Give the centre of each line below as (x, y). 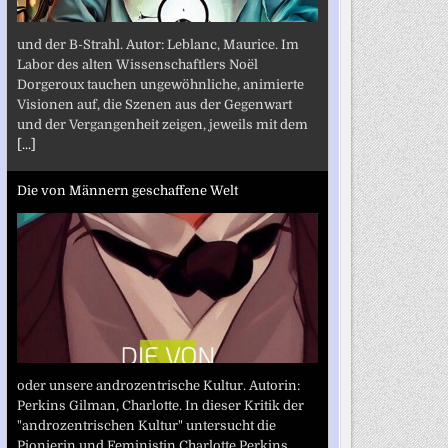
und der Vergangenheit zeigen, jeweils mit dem (162, 124)
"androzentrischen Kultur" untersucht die (146, 425)
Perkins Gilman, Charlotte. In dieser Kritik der (160, 405)
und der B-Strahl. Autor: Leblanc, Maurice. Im (157, 44)
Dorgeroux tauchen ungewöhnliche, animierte (160, 84)
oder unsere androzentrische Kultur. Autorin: (158, 385)
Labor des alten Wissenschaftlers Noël (137, 64)
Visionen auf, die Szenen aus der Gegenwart (154, 104)
